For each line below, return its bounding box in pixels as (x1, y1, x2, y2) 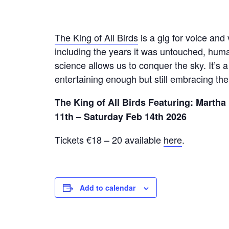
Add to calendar (80, 182, 135, 193)
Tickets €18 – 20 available (55, 133, 164, 146)
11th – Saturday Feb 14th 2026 (55, 110, 187, 123)
